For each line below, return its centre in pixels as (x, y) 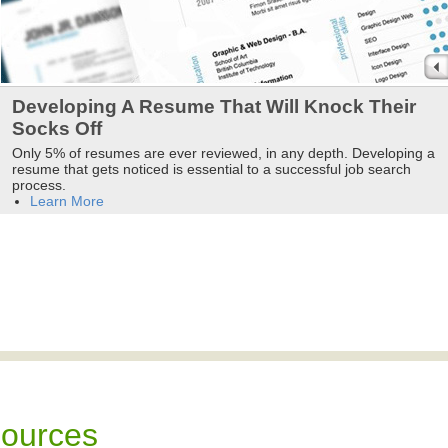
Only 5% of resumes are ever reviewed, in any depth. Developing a (223, 153)
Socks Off (56, 129)
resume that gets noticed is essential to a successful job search (211, 169)
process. (38, 185)
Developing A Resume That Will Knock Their (213, 107)
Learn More (66, 201)
